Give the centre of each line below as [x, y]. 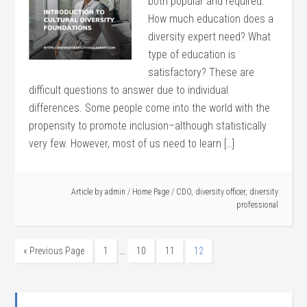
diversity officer [220, 192]
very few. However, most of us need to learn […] [132, 144]
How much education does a [211, 19]
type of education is [192, 54]
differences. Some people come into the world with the [150, 108]
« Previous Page [54, 251]
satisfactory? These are [201, 72]
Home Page [150, 192]
